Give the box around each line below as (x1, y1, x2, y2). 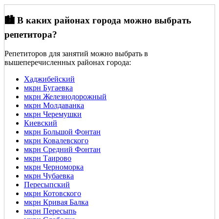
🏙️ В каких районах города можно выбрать (4, 15, 191, 26)
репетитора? (4, 29, 57, 40)
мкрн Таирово (24, 154, 71, 163)
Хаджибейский (24, 75, 75, 84)
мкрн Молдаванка (24, 101, 84, 110)
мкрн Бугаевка (24, 84, 73, 92)
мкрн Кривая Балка (24, 198, 88, 207)
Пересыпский (24, 180, 70, 189)
